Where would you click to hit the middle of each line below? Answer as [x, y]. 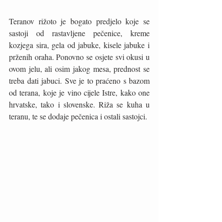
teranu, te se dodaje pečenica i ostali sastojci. [79, 116]
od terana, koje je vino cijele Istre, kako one [79, 92]
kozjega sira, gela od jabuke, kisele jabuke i [79, 45]
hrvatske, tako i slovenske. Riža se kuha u [79, 104]
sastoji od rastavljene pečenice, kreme [79, 33]
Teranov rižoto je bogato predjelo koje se [79, 21]
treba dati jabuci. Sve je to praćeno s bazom [79, 80]
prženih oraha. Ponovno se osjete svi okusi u [79, 56]
